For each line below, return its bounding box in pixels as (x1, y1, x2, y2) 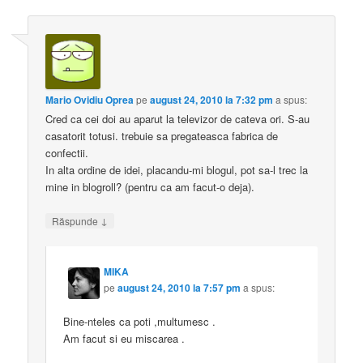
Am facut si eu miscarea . (63, 331, 186, 347)
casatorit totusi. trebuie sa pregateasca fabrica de (45, 127, 279, 143)
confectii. (45, 144, 89, 160)
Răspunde (52, 213, 101, 228)
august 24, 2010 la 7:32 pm (150, 92, 274, 107)
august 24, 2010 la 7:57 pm (117, 280, 241, 295)
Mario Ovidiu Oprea (45, 92, 135, 107)
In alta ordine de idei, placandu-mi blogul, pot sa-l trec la (45, 161, 309, 177)
